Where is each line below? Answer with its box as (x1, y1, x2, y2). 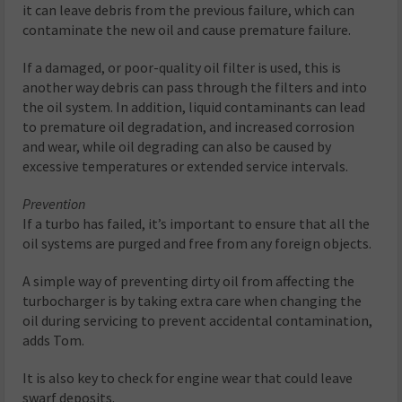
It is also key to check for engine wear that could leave (22, 368, 354, 387)
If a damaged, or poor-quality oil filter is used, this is (22, 57, 342, 76)
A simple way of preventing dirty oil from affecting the (22, 271, 355, 290)
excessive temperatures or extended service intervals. (22, 156, 349, 175)
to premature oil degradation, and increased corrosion (22, 117, 355, 135)
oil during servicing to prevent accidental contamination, (22, 310, 373, 329)
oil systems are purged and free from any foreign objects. (22, 233, 372, 252)
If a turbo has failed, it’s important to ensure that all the (22, 214, 371, 232)
